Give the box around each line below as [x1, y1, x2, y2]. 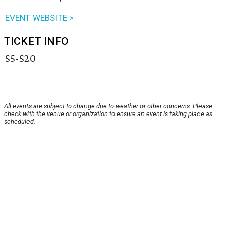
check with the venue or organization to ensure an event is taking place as [4, 110, 212, 118]
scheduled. [4, 118, 35, 126]
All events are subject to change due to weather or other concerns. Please [4, 102, 212, 110]
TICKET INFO [4, 35, 69, 48]
